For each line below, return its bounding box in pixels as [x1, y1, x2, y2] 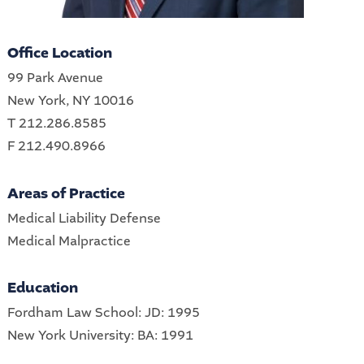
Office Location [6, 43, 112, 64]
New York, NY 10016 [6, 92, 134, 110]
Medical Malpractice [6, 232, 131, 249]
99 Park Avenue [6, 69, 103, 87]
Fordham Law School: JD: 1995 [6, 303, 200, 321]
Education [6, 277, 78, 298]
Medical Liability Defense [6, 209, 161, 227]
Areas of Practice [6, 183, 125, 204]
